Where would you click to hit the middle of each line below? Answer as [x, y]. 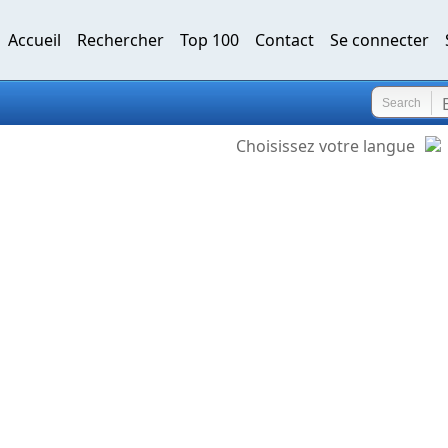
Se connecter [379, 40]
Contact [284, 40]
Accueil [34, 40]
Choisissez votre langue [325, 146]
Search [401, 103]
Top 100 [209, 40]
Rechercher [120, 40]
